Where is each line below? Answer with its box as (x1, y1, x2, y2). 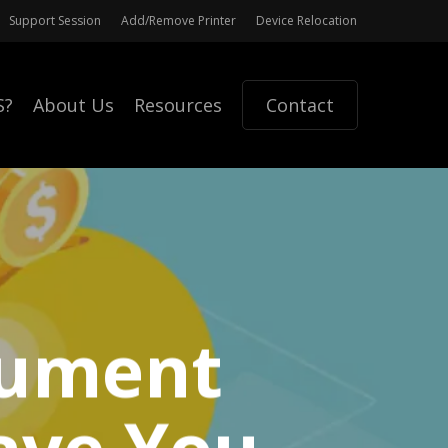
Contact (266, 93, 334, 117)
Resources (134, 93, 222, 117)
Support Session (9, 12, 101, 29)
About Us (33, 93, 114, 117)
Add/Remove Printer (121, 12, 236, 29)
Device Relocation (256, 12, 357, 29)
